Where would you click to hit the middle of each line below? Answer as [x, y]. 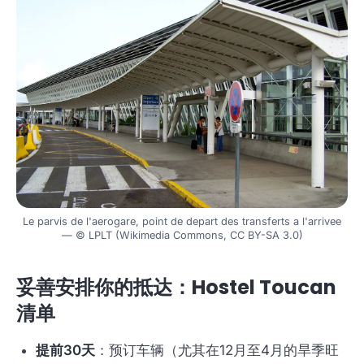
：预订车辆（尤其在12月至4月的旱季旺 [217, 351]
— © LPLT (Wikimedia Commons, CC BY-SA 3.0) [182, 236]
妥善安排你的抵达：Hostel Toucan [176, 288]
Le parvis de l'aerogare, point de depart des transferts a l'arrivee [182, 222]
